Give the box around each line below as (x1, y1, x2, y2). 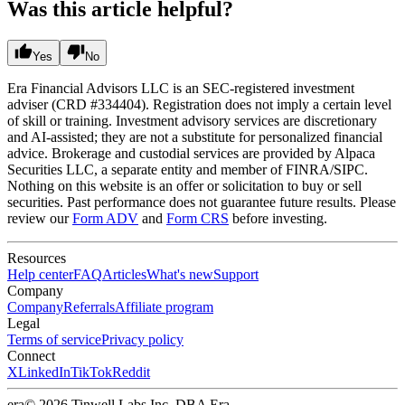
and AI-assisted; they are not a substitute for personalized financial (7, 129, 382, 146)
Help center (7, 267, 73, 283)
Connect (7, 348, 55, 364)
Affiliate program (115, 299, 213, 316)
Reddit (112, 364, 150, 381)
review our (7, 211, 72, 227)
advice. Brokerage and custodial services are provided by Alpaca (7, 146, 375, 162)
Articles (102, 267, 146, 283)
